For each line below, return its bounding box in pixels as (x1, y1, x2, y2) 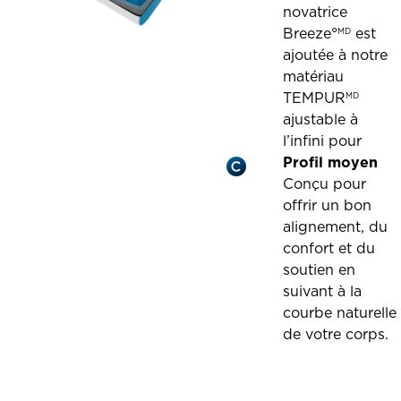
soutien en (283, 260, 356, 278)
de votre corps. (283, 325, 389, 343)
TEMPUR (283, 89, 346, 107)
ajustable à (283, 110, 359, 128)
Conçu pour (283, 175, 367, 192)
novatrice (283, 3, 348, 21)
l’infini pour (283, 132, 363, 149)
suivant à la (283, 282, 363, 300)
